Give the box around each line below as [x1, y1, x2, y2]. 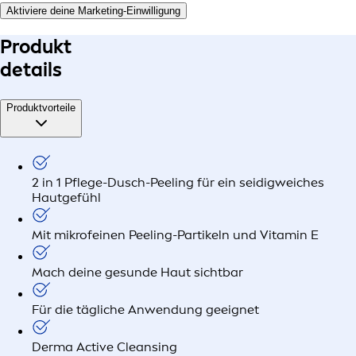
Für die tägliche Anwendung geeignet [32, 301, 259, 317]
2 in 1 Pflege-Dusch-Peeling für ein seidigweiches [32, 174, 324, 190]
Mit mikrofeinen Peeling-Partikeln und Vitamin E [32, 226, 319, 242]
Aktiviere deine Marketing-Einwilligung [6, 5, 180, 17]
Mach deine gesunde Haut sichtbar [32, 264, 243, 280]
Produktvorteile [6, 102, 75, 114]
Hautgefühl [32, 189, 101, 205]
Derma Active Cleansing [32, 339, 177, 354]
